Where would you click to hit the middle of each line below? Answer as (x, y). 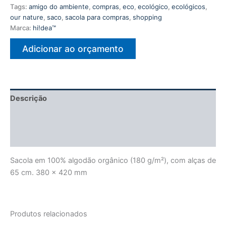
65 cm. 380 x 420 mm (49, 172)
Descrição (29, 98)
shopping (147, 17)
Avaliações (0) (36, 137)
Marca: (21, 27)
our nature (27, 17)
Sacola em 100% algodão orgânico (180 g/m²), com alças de (113, 160)
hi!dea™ (44, 27)
